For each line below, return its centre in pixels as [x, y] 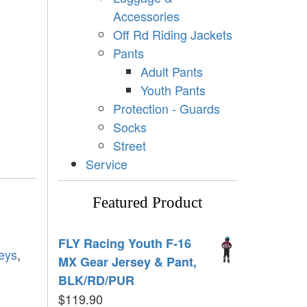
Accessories [146, 15]
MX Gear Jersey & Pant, [127, 261]
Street [129, 145]
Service [106, 163]
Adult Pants [171, 71]
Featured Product [148, 202]
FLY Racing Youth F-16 [124, 243]
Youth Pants [173, 89]
